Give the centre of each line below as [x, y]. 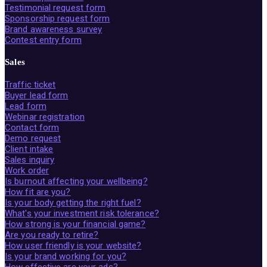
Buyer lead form [37, 96]
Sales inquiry [30, 160]
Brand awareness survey [54, 30]
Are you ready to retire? [52, 235]
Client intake [29, 149]
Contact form [32, 128]
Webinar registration [45, 117]
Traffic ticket [30, 85]
